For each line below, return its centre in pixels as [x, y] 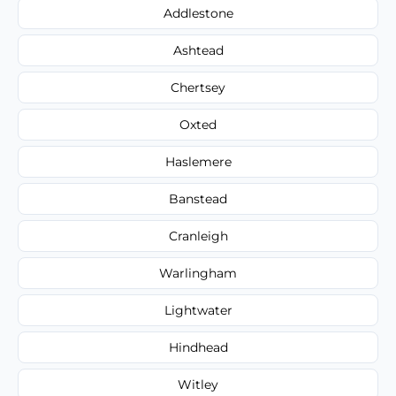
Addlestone [198, 13]
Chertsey [198, 87]
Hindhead [198, 347]
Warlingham [198, 273]
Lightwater [198, 310]
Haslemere [198, 161]
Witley [198, 384]
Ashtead [198, 50]
